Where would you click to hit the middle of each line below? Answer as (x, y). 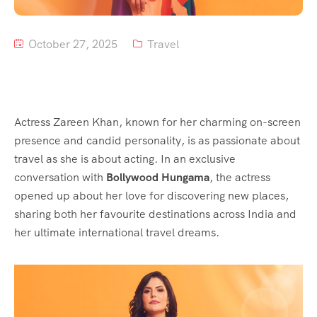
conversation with (60, 178)
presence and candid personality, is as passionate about (157, 141)
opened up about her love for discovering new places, (151, 196)
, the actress (240, 178)
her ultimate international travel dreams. (117, 233)
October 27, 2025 (71, 45)
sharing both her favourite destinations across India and (155, 214)
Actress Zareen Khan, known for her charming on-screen (157, 122)
